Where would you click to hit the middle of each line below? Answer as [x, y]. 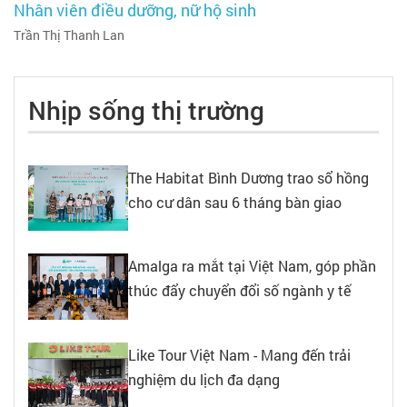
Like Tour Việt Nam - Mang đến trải [239, 354]
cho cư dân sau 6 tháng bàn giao [235, 202]
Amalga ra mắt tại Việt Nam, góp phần [252, 266]
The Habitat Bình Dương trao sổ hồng [248, 178]
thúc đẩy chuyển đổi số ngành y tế [239, 291]
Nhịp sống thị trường [146, 110]
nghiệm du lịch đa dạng [204, 379]
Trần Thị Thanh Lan [69, 35]
